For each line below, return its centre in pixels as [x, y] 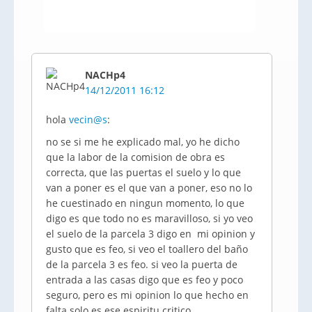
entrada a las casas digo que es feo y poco [145, 280]
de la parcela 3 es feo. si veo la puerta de [142, 264]
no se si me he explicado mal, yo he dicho [143, 142]
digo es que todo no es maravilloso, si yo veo [149, 218]
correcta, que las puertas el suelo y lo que [143, 172]
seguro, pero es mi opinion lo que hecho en [147, 295]
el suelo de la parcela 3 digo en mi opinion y [150, 234]
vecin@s [88, 119]
